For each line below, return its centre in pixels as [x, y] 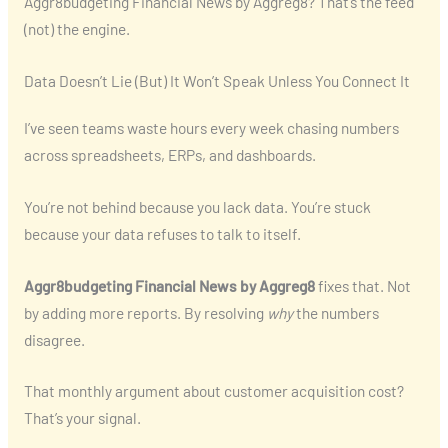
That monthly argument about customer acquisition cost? [213, 391]
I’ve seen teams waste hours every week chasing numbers [211, 128]
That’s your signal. [82, 418]
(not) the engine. [76, 29]
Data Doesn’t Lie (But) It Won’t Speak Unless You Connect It [216, 81]
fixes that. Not [362, 285]
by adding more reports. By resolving [145, 312]
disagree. [54, 339]
